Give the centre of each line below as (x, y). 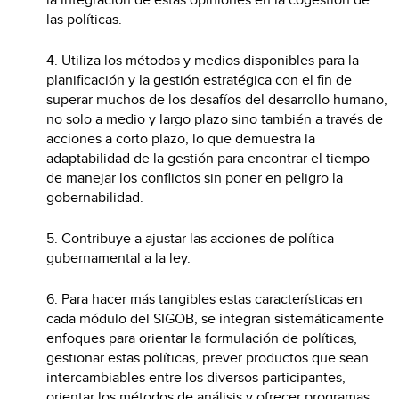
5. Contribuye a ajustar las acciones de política (190, 238)
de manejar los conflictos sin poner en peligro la (195, 178)
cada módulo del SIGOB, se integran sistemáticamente (215, 318)
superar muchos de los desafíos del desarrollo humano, (217, 99)
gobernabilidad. (95, 197)
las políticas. (84, 19)
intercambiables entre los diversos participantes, (196, 377)
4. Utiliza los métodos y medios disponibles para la (203, 60)
